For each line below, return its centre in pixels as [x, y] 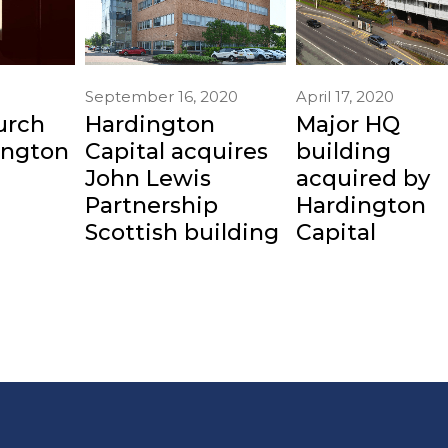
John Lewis [148, 178]
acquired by [362, 178]
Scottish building [182, 232]
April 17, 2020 [344, 96]
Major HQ [347, 124]
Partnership [152, 205]
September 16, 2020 [162, 96]
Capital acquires [177, 151]
